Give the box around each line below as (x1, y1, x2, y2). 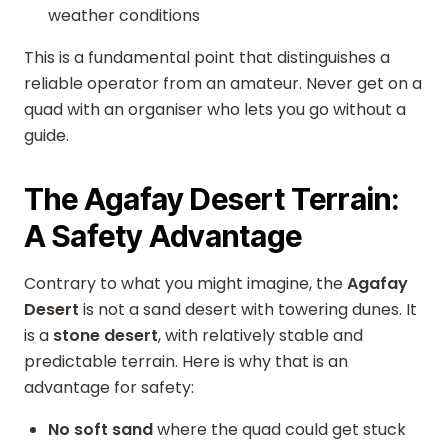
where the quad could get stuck (153, 418, 406, 441)
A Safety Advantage (24, 218, 302, 254)
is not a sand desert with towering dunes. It (79, 298, 417, 321)
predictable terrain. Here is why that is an (24, 350, 348, 373)
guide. (24, 124, 69, 147)
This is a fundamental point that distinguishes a (24, 46, 390, 69)
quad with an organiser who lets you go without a (24, 98, 406, 121)
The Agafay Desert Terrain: (24, 181, 400, 217)
